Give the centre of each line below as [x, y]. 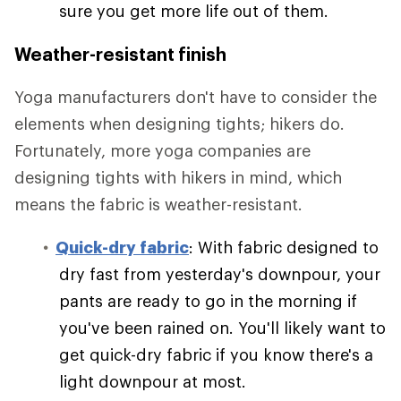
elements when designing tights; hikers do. [179, 124]
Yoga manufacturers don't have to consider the [196, 97]
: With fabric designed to [284, 247]
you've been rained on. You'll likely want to [222, 328]
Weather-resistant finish [120, 54]
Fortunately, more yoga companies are [162, 150]
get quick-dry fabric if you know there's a [216, 354]
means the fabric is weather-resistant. [158, 204]
